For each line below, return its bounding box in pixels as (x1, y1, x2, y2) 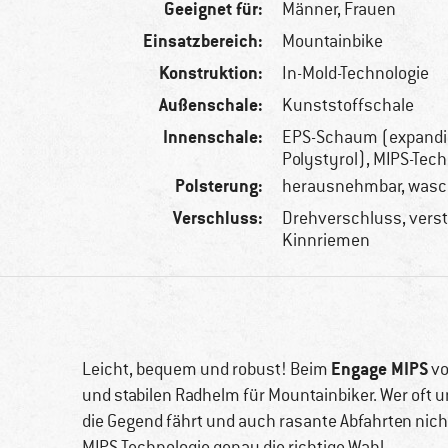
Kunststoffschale (282, 94, 415, 117)
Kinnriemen (282, 229, 371, 252)
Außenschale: (159, 93, 264, 117)
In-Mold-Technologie (282, 62, 431, 85)
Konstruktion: (159, 61, 264, 85)
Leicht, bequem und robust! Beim (82, 358, 331, 381)
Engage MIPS (331, 357, 428, 381)
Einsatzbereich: (143, 29, 264, 53)
